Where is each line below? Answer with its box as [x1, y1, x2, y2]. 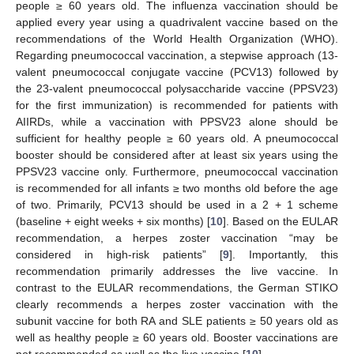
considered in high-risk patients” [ [16, 247, 223, 261]
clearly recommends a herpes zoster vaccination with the [16, 297, 338, 311]
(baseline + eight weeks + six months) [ [16, 214, 210, 228]
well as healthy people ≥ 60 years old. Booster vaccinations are [16, 330, 338, 344]
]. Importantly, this [229, 247, 338, 261]
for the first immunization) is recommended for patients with [16, 98, 338, 111]
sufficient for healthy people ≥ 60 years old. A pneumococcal [16, 131, 338, 145]
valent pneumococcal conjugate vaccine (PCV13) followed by [16, 65, 338, 78]
